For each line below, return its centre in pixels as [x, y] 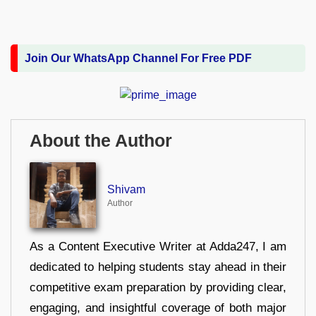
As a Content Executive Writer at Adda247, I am [158, 247]
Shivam [126, 190]
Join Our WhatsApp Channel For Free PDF [138, 59]
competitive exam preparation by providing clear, [158, 288]
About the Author [101, 140]
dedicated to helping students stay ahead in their [158, 267]
